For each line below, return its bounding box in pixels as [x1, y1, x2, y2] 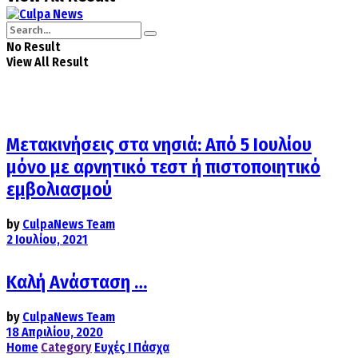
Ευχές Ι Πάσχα [94, 339, 169, 355]
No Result [6, 39, 60, 54]
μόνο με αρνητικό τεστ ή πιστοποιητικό [6, 155, 320, 178]
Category [41, 339, 92, 355]
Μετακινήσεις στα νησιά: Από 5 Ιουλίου [6, 133, 312, 156]
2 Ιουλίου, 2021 [6, 231, 88, 247]
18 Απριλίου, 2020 [6, 324, 103, 340]
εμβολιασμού [6, 177, 112, 201]
